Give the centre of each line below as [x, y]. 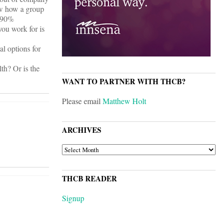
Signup [73, 198]
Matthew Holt [124, 101]
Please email [82, 101]
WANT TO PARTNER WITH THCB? [124, 82]
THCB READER [89, 179]
